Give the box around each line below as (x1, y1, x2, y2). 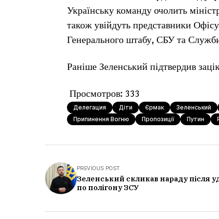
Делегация (73, 104, 106, 111)
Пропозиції (142, 115, 174, 123)
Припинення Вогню (73, 115, 129, 123)
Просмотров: (69, 88, 123, 100)
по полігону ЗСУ (77, 183, 139, 192)
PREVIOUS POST (77, 165, 120, 172)
